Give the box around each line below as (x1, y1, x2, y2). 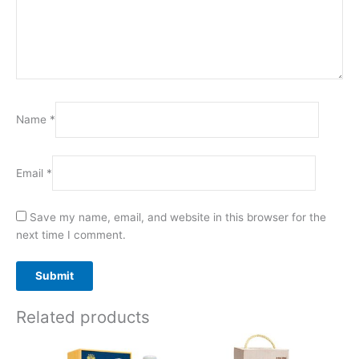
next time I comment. (16, 228, 126, 241)
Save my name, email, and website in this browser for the (30, 210, 326, 224)
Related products (16, 306, 150, 327)
